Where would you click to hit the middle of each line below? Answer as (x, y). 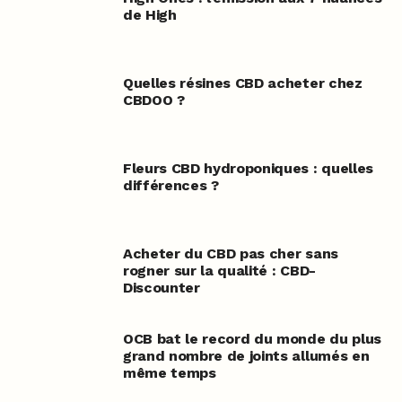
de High (149, 15)
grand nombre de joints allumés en (246, 356)
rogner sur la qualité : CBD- (219, 271)
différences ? (170, 186)
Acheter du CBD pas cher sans (230, 254)
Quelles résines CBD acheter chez (242, 83)
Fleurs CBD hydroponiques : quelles (248, 169)
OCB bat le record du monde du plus (252, 339)
